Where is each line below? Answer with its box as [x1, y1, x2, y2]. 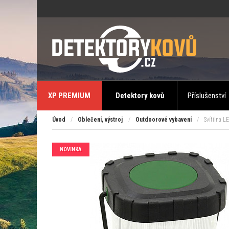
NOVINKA [60, 146, 82, 153]
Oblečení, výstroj [78, 116, 123, 123]
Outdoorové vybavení [135, 116, 192, 123]
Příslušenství [188, 91, 226, 100]
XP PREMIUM [48, 91, 90, 100]
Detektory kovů [115, 91, 164, 100]
